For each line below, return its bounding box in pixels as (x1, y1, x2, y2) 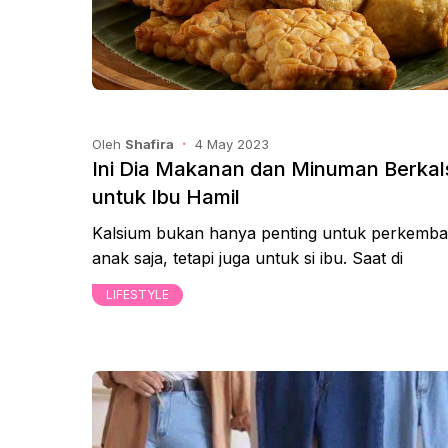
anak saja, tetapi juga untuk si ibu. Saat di (92, 247, 403, 268)
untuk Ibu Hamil (92, 184, 240, 209)
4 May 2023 (195, 135, 269, 152)
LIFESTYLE (106, 286, 169, 302)
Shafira (125, 135, 174, 152)
